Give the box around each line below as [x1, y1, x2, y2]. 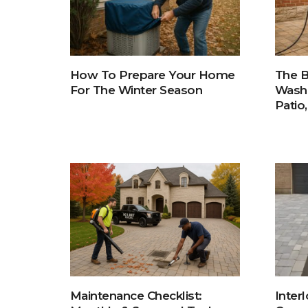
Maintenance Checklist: [70, 288, 202, 302]
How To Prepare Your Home [70, 68, 235, 82]
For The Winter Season [70, 83, 203, 98]
